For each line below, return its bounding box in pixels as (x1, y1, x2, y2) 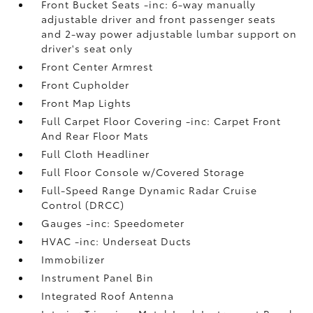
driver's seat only (41, 41, 133, 55)
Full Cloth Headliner (41, 146, 150, 161)
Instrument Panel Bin (41, 270, 154, 284)
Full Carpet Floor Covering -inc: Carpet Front (41, 113, 282, 128)
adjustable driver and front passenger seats (41, 11, 277, 26)
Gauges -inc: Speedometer (41, 215, 185, 230)
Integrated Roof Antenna (41, 288, 175, 303)
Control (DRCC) (41, 197, 125, 212)
